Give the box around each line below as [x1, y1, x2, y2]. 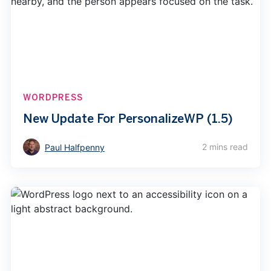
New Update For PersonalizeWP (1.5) [22, 111, 233, 126]
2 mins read [202, 142, 249, 152]
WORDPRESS [22, 92, 83, 103]
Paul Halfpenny [44, 142, 105, 153]
